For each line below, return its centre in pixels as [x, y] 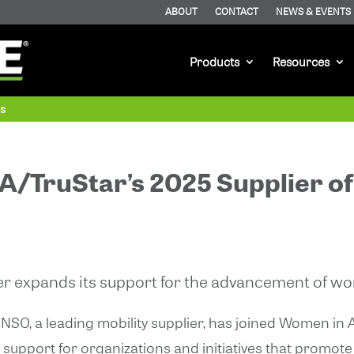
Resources [301, 62]
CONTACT [236, 11]
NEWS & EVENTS [313, 11]
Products [215, 62]
